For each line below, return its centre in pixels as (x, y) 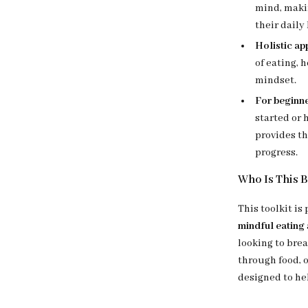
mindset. (276, 80)
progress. (277, 153)
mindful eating (272, 226)
